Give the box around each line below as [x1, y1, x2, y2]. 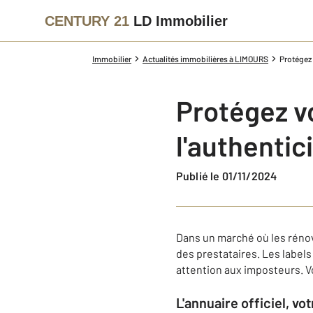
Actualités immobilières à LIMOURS [143, 54, 268, 64]
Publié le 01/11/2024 [183, 169, 277, 182]
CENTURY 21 [45, 13, 129, 29]
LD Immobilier [133, 13, 228, 29]
